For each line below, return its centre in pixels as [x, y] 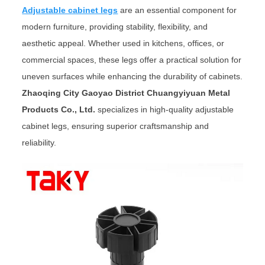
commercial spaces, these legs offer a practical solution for [132, 59]
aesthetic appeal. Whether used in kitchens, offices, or [123, 43]
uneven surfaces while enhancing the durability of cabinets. [132, 76]
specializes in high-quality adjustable [165, 109]
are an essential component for [177, 10]
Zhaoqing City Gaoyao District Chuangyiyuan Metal [126, 93]
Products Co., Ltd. [59, 109]
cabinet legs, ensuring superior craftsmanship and [116, 126]
